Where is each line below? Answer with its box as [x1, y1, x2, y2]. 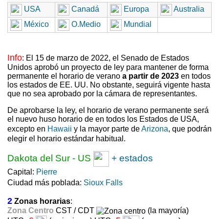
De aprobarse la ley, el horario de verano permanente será [7, 106, 209, 115]
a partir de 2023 [122, 72, 179, 81]
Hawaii [47, 125, 72, 133]
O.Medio [69, 20, 101, 29]
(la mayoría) [146, 206, 189, 215]
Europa [122, 5, 149, 14]
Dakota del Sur [7, 153, 70, 164]
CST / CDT [56, 206, 96, 215]
